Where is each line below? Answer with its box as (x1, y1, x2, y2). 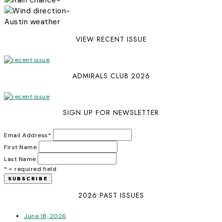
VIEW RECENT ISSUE (75, 34, 147, 44)
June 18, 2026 (24, 212, 66, 220)
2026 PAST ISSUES (78, 190, 144, 200)
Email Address (4, 131, 48, 139)
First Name (4, 143, 37, 151)
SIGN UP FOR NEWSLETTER (63, 107, 159, 117)
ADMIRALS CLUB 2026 (72, 70, 150, 81)
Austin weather (4, 16, 60, 27)
